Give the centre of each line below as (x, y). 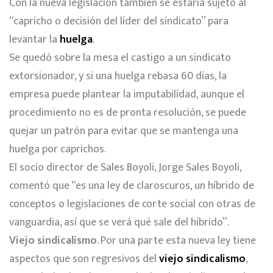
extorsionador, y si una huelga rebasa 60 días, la (118, 76)
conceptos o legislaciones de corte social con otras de (132, 204)
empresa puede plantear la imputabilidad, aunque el (127, 94)
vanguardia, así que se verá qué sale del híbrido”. (119, 222)
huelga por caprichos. (58, 149)
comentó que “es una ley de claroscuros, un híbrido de (132, 186)
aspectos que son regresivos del (84, 259)
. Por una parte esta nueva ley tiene (176, 240)
